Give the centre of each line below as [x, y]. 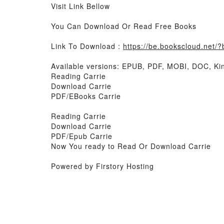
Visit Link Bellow [80, 6]
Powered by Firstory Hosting [102, 166]
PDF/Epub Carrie [82, 136]
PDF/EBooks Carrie [86, 96]
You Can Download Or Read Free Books [124, 26]
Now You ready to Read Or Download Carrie [131, 146]
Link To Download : [87, 46]
